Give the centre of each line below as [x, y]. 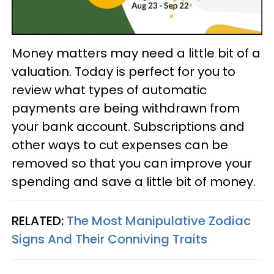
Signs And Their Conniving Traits [109, 239]
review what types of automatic [109, 90]
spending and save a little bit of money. [134, 181]
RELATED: [39, 220]
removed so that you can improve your [132, 163]
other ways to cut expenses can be [120, 145]
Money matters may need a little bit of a [136, 53]
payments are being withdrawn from [126, 108]
